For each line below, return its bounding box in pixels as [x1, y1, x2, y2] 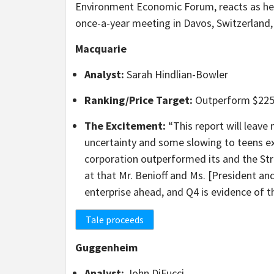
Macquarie [75, 42, 127, 56]
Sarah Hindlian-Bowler [124, 67, 228, 82]
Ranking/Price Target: [84, 93, 193, 108]
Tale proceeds [86, 213, 144, 226]
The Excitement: [84, 119, 166, 133]
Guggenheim [75, 240, 138, 255]
